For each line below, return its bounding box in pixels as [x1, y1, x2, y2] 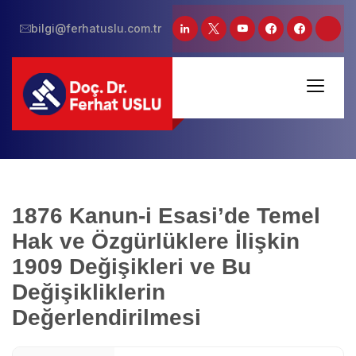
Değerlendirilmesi [12, 305, 201, 330]
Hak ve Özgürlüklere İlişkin [12, 229, 300, 253]
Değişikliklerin [12, 280, 165, 304]
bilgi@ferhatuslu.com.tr [31, 21, 161, 35]
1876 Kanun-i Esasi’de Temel [12, 203, 320, 228]
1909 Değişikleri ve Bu [12, 254, 251, 279]
